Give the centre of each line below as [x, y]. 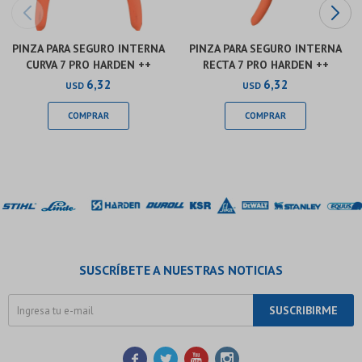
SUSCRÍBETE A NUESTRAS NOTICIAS [181, 270]
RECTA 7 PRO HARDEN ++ [265, 65]
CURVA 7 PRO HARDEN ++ [88, 65]
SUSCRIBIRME [303, 310]
